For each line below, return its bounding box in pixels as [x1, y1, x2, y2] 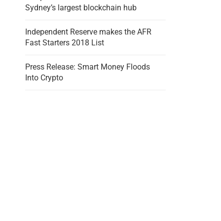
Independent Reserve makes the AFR [25, 27, 151, 37]
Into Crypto [25, 73, 63, 82]
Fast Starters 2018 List [25, 37, 104, 47]
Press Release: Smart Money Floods [25, 62, 150, 72]
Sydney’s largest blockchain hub [25, 2, 137, 12]
